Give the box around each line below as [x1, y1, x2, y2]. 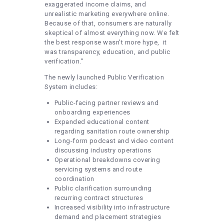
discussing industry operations [54, 146, 151, 154]
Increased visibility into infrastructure [54, 203, 170, 211]
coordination [54, 175, 94, 183]
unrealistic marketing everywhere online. [44, 10, 169, 18]
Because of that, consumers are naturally [44, 19, 171, 27]
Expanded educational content [54, 118, 149, 126]
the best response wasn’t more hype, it [44, 38, 167, 46]
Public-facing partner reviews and [54, 99, 158, 107]
